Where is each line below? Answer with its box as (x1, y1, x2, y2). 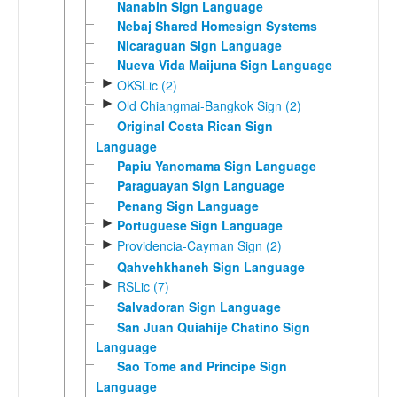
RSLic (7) (116, 277, 169, 296)
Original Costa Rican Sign (116, 117, 273, 136)
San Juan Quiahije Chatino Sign (116, 317, 310, 336)
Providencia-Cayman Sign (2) (116, 237, 282, 255)
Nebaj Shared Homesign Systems (116, 16, 317, 35)
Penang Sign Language (116, 196, 259, 214)
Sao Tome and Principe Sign (116, 357, 287, 376)
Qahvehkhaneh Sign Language (116, 257, 305, 276)
